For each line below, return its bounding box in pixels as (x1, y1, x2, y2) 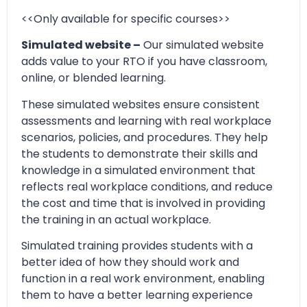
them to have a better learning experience (21, 286, 253, 303)
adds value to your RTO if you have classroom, (21, 53, 267, 70)
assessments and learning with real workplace (21, 112, 271, 129)
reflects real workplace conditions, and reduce (21, 178, 273, 195)
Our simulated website (140, 37, 264, 53)
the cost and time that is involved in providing (21, 195, 265, 211)
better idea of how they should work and (21, 254, 239, 270)
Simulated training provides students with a (21, 237, 253, 254)
